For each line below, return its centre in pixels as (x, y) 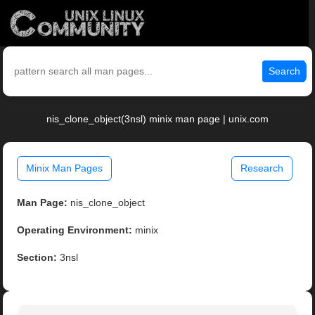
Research (262, 168)
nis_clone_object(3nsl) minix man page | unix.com (157, 119)
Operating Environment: (75, 230)
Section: (37, 258)
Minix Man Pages (65, 168)
